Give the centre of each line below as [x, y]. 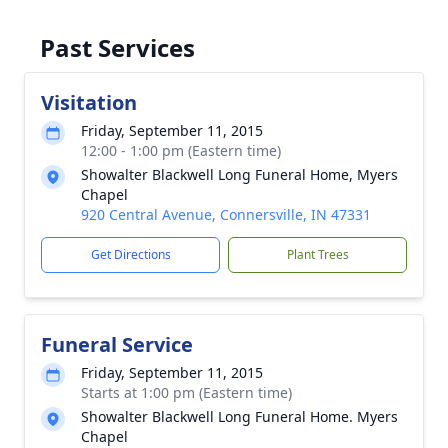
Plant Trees [317, 254]
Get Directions [130, 254]
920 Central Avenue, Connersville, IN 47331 [226, 214]
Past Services [117, 47]
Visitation [89, 102]
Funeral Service [117, 344]
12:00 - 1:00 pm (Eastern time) [181, 150]
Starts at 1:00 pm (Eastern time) [186, 392]
